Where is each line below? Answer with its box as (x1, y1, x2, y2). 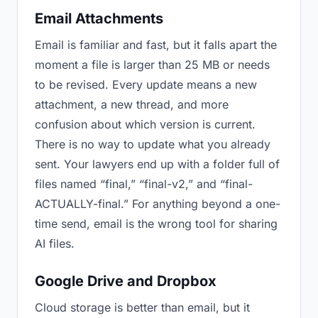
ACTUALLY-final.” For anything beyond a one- (35, 197, 280, 211)
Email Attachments (35, 10, 163, 27)
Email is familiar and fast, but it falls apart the (35, 38, 277, 52)
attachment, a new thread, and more (35, 97, 229, 111)
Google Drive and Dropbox (35, 273, 216, 290)
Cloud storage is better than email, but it (35, 300, 250, 314)
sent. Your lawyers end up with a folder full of (35, 157, 280, 171)
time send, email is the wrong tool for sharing (35, 216, 278, 231)
